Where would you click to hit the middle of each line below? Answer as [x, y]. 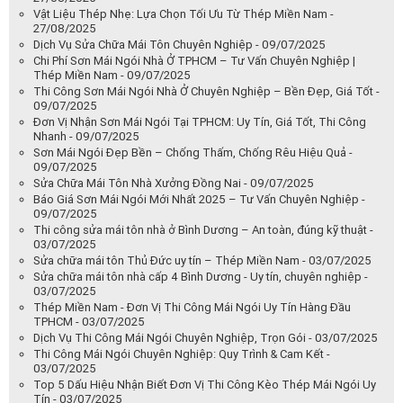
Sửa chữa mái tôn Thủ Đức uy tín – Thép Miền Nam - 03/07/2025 [202, 260]
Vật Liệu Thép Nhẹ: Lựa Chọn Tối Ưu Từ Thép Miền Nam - [184, 13]
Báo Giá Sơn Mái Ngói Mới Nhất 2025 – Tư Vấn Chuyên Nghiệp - [199, 199]
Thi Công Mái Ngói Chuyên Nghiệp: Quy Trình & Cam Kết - [182, 354]
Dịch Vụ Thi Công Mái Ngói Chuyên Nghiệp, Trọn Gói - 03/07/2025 [206, 337]
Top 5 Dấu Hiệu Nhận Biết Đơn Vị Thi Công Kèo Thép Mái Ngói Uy [205, 384]
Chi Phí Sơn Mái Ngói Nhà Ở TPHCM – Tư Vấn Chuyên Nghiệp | [194, 60]
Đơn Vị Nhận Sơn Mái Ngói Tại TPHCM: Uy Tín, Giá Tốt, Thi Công [200, 121]
